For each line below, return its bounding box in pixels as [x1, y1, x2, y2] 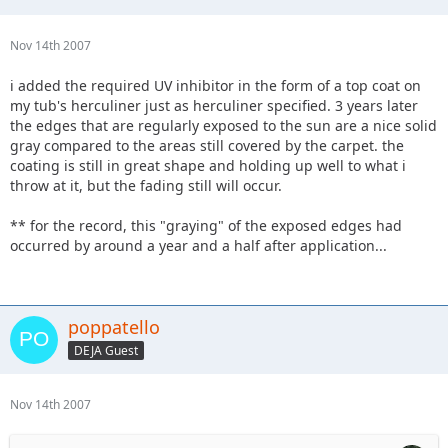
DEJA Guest [74, 341, 138, 359]
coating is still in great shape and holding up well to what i [10, 155, 406, 175]
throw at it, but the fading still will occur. [10, 175, 282, 195]
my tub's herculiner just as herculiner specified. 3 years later [10, 95, 418, 115]
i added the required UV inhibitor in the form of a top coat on [10, 75, 421, 95]
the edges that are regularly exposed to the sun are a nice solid [10, 115, 437, 135]
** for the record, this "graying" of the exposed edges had [10, 215, 402, 235]
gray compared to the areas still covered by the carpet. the [10, 135, 404, 155]
